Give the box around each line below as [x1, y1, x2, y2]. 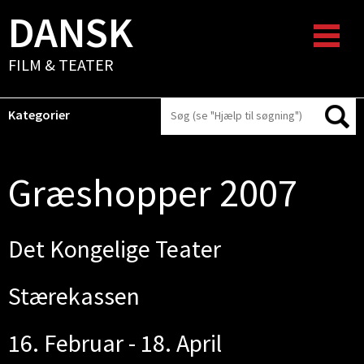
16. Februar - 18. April [8, 327, 222, 358]
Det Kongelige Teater [8, 233, 221, 264]
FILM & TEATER [8, 54, 114, 75]
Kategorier [8, 106, 70, 123]
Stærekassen [8, 280, 140, 311]
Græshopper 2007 [8, 168, 297, 217]
